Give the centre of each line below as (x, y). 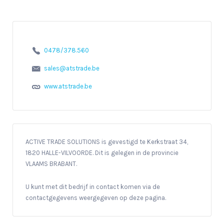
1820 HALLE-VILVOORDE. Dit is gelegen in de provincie (102, 152)
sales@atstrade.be (71, 68)
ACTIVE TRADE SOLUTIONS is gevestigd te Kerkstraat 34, (107, 141)
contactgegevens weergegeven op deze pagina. (96, 197)
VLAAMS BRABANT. (51, 163)
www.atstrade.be (68, 86)
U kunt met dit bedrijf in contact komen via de (93, 186)
